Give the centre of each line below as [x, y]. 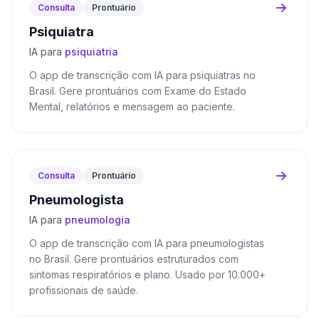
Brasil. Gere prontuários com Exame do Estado [138, 91]
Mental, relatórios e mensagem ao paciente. [132, 106]
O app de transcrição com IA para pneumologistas [147, 243]
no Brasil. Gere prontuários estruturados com [134, 259]
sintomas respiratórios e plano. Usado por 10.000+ [147, 274]
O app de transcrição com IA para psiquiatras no [142, 75]
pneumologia [98, 220]
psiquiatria [91, 52]
